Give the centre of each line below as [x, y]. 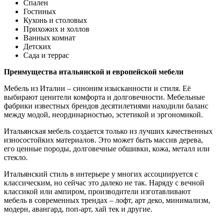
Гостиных [40, 12]
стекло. [16, 158]
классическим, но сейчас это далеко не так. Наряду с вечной [104, 183]
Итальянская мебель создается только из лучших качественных [108, 131]
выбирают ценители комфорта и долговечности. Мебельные [104, 97]
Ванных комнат [49, 38]
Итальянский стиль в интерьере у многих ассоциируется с [101, 174]
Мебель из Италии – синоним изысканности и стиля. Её [97, 89]
